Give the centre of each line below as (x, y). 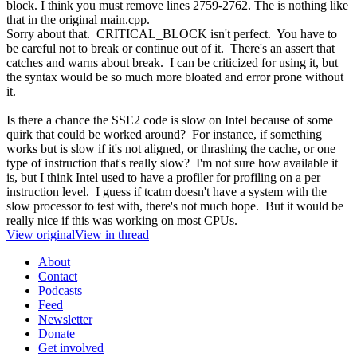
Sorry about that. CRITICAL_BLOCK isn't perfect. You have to (172, 33)
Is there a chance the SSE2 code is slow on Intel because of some (170, 120)
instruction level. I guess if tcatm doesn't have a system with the (167, 191)
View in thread (112, 234)
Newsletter (65, 319)
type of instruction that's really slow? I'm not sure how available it (172, 163)
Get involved (71, 347)
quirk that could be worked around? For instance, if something (164, 134)
